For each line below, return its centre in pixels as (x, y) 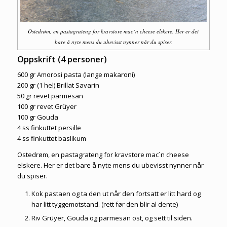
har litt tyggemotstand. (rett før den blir (91, 204)
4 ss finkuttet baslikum (51, 139)
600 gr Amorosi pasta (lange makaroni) (76, 75)
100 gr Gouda (37, 117)
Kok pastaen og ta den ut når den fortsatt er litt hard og (116, 194)
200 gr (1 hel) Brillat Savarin (58, 85)
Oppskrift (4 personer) (62, 60)
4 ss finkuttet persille (49, 128)
